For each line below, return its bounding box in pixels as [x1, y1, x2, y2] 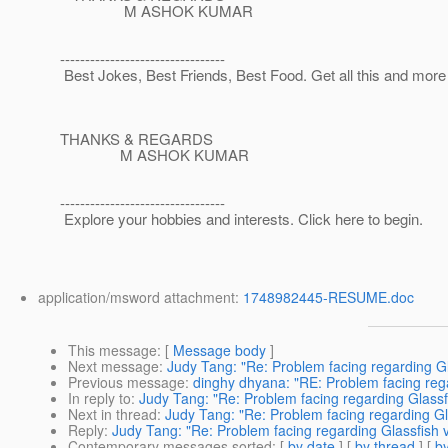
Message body [173, 340, 266, 361]
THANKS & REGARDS [60, 128, 213, 150]
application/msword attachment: [38, 287, 243, 308]
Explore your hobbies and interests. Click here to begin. [60, 208, 423, 230]
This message [68, 340, 157, 361]
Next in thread [68, 404, 157, 425]
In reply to [68, 388, 131, 409]
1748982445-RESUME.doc [243, 287, 414, 308]
